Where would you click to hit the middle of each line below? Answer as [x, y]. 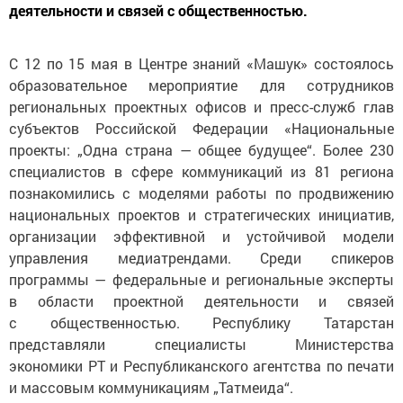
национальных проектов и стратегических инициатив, [201, 214]
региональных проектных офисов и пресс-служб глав [201, 106]
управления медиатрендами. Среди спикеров [201, 257]
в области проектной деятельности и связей [201, 300]
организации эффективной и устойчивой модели [201, 236]
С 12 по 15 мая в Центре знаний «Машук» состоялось [201, 63]
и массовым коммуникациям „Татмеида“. [153, 387]
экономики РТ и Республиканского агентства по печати [201, 365]
